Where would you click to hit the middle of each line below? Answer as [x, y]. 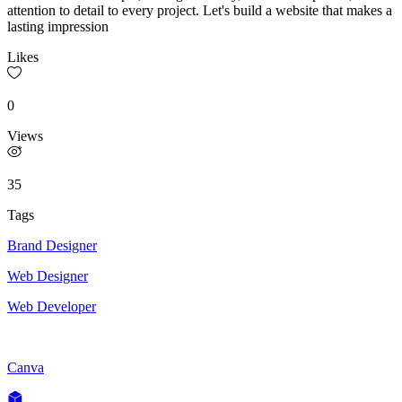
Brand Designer [52, 245]
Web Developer [52, 306]
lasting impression [58, 26]
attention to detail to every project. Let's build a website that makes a [200, 10]
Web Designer [48, 275]
